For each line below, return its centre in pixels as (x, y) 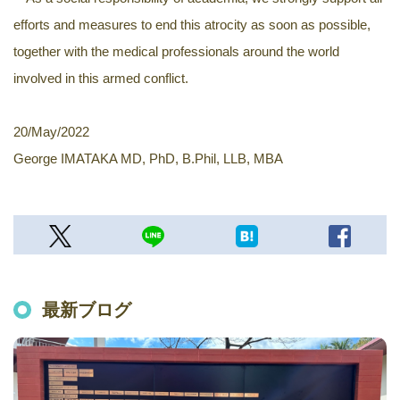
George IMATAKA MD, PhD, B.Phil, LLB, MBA (148, 159)
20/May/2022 (51, 132)
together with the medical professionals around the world (176, 52)
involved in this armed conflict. (101, 79)
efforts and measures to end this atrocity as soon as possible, (192, 25)
